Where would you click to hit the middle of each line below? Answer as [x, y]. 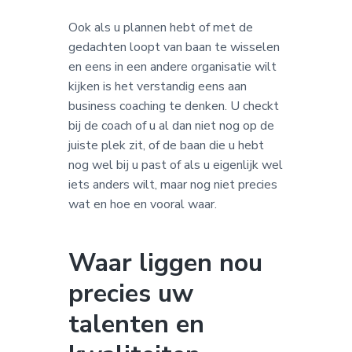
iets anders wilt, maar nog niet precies [172, 184]
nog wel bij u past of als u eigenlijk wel [175, 165]
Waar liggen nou [165, 262]
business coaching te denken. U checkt [173, 106]
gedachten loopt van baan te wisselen [174, 47]
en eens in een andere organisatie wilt [172, 66]
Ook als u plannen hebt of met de [160, 27]
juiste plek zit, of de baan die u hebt [166, 145]
